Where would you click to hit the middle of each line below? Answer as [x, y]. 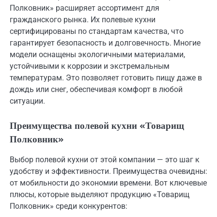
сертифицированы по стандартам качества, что [97, 31]
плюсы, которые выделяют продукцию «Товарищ [100, 194]
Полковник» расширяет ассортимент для [85, 8]
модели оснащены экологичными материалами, [97, 55]
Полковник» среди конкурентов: [69, 206]
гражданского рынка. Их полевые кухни [83, 20]
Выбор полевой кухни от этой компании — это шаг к [105, 159]
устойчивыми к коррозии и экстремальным [90, 66]
